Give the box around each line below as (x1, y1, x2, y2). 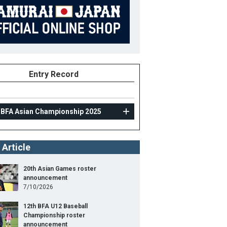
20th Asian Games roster (23, 165, 96, 172)
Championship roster (23, 212, 85, 219)
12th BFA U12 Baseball (23, 203, 88, 210)
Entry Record (29, 69, 79, 79)
